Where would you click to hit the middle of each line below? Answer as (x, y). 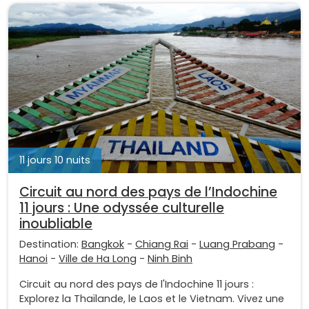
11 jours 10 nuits (55, 160)
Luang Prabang (237, 244)
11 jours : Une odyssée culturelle (122, 208)
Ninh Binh (170, 258)
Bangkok (103, 244)
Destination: (50, 244)
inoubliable (56, 223)
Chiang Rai (162, 244)
